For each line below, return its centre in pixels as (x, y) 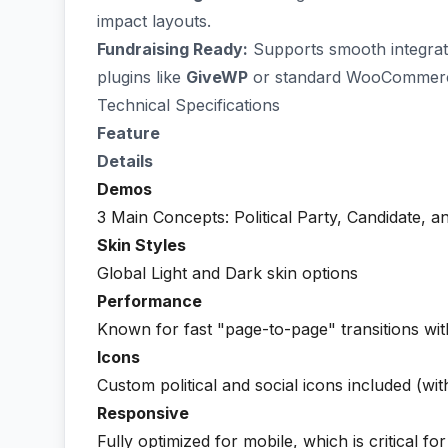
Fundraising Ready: (172, 49)
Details (125, 161)
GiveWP (217, 77)
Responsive (143, 413)
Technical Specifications (188, 105)
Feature (128, 133)
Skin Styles (141, 245)
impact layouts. (154, 21)
